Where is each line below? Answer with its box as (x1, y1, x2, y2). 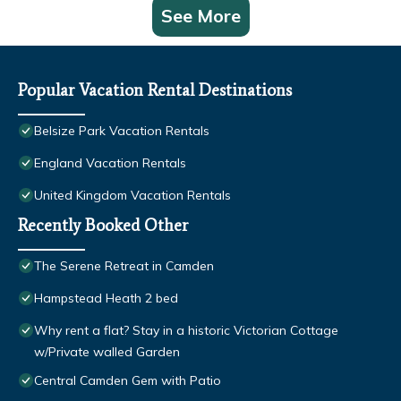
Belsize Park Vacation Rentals (34, 123, 209, 140)
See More (160, 4, 241, 28)
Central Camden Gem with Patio (34, 372, 221, 389)
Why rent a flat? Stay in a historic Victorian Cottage (34, 322, 338, 339)
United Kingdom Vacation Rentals (34, 187, 231, 204)
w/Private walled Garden (34, 344, 180, 361)
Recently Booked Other (18, 215, 188, 236)
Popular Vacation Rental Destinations (18, 80, 292, 101)
